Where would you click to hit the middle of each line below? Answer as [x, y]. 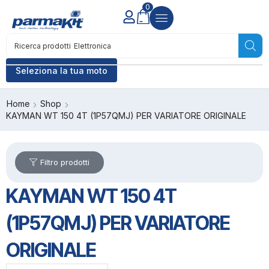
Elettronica [92, 46]
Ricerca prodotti [42, 46]
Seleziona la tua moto [62, 70]
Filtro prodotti [65, 162]
